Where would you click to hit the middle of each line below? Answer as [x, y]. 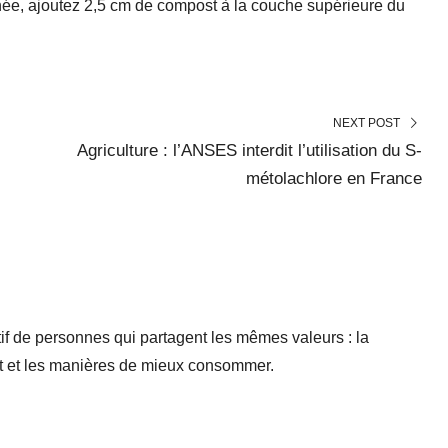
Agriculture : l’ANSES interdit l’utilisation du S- [249, 151]
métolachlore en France [334, 179]
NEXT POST [367, 123]
